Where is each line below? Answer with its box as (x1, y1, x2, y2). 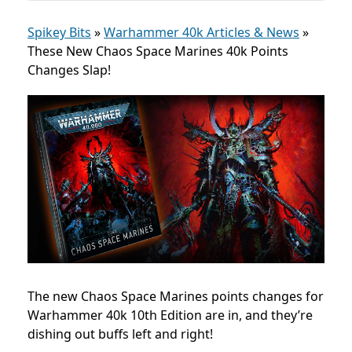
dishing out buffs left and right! (27, 324, 213, 343)
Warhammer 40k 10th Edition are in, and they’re (27, 306, 313, 324)
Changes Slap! (27, 61, 111, 79)
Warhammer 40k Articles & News (104, 24, 299, 41)
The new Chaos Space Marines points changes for (27, 287, 324, 305)
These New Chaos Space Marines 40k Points (27, 42, 288, 60)
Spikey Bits (27, 24, 91, 41)
